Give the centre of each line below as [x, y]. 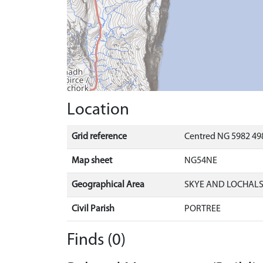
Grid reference [99, 136]
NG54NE [201, 161]
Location [98, 110]
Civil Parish [93, 209]
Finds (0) [96, 240]
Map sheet [92, 161]
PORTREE [203, 209]
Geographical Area [108, 185]
